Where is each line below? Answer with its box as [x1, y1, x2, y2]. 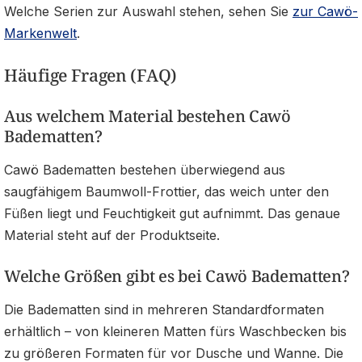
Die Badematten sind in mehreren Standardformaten [4, 301, 324, 318]
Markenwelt [4, 24, 77, 41]
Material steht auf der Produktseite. [4, 226, 220, 243]
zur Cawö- [293, 2, 358, 19]
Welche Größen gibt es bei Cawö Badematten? [4, 264, 350, 287]
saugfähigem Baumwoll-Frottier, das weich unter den [4, 183, 329, 200]
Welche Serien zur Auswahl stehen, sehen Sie [4, 2, 293, 19]
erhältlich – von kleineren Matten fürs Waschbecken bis [4, 322, 347, 339]
